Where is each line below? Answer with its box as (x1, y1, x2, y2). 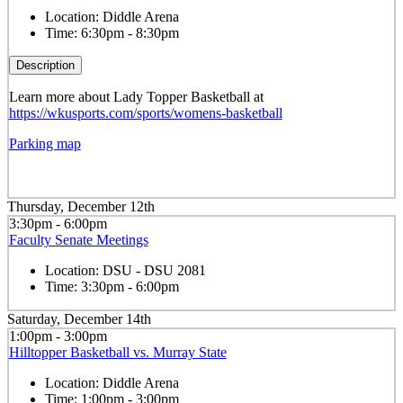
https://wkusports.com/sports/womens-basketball (8, 105, 282, 121)
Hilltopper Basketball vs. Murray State (8, 345, 227, 361)
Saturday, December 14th (7, 310, 151, 327)
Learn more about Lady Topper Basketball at (8, 89, 264, 105)
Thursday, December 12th (7, 198, 155, 214)
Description (15, 58, 75, 73)
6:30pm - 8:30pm (80, 25, 179, 41)
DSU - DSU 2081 (102, 263, 206, 279)
